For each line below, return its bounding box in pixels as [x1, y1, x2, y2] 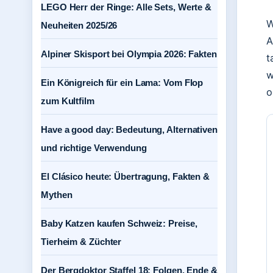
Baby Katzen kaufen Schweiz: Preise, [41, 218, 197, 229]
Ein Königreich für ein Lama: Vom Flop [41, 77, 204, 88]
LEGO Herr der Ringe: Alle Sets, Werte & [41, 2, 212, 12]
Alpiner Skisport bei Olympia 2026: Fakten [41, 49, 217, 59]
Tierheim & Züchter [41, 236, 122, 247]
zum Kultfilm [41, 96, 94, 106]
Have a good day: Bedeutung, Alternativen [41, 124, 218, 135]
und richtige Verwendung [41, 143, 147, 153]
